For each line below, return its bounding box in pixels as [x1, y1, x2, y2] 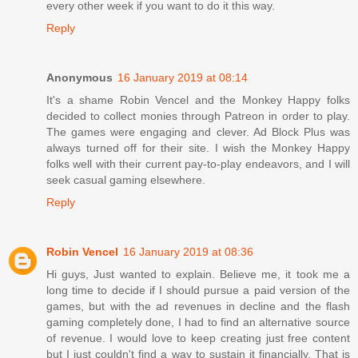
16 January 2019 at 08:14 [117, 70, 248, 84]
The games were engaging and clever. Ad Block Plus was [46, 125, 350, 138]
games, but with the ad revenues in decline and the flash [46, 299, 350, 312]
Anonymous [46, 70, 113, 84]
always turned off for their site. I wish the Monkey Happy [46, 141, 350, 154]
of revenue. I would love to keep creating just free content [46, 331, 350, 344]
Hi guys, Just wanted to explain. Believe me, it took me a [46, 267, 350, 280]
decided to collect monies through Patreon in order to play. [46, 109, 350, 122]
